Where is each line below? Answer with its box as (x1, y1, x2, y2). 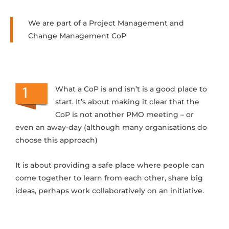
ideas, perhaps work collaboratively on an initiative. (15, 186, 204, 195)
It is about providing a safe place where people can (15, 161, 204, 170)
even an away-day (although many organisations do (15, 123, 207, 132)
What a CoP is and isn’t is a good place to (55, 84, 207, 94)
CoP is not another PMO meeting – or (55, 110, 194, 119)
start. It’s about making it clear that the (55, 97, 199, 106)
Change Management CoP (28, 31, 126, 40)
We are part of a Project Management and (28, 18, 184, 28)
